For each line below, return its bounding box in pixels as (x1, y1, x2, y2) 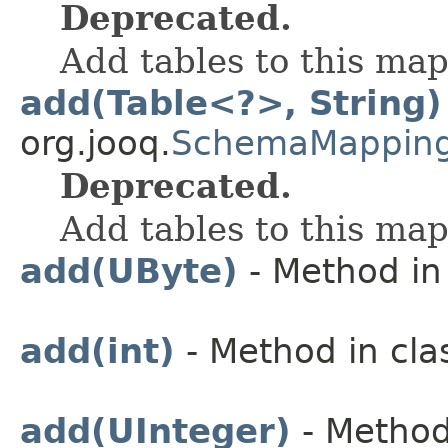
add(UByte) (20, 250, 238, 291)
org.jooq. (20, 122, 171, 163)
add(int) (20, 330, 175, 371)
